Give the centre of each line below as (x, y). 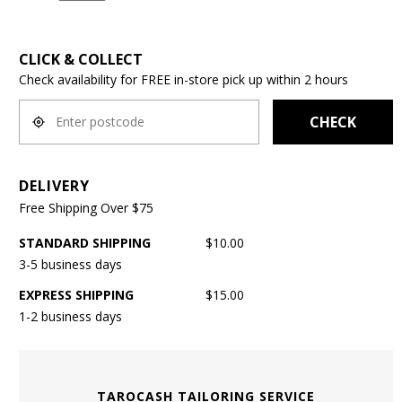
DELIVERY (54, 185)
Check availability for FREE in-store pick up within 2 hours (183, 79)
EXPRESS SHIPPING (76, 294)
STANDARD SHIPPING (84, 242)
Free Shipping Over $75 (86, 207)
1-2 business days (70, 316)
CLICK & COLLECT (80, 59)
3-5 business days (70, 264)
